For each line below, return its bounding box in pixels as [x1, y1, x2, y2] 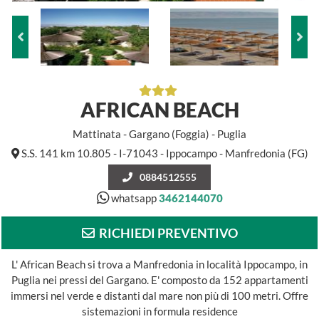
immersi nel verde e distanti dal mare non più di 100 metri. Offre [11, 289, 308, 302]
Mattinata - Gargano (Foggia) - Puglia [73, 127, 246, 140]
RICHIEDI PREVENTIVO [94, 225, 238, 241]
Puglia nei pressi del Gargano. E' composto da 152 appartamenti [11, 273, 308, 286]
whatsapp [108, 192, 159, 204]
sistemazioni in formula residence [81, 305, 238, 318]
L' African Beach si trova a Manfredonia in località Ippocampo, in [11, 258, 308, 271]
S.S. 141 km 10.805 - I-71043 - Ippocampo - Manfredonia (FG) [19, 147, 308, 159]
